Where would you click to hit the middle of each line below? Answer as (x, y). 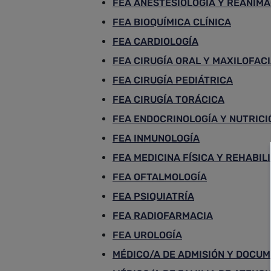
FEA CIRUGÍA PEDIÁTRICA (173, 80)
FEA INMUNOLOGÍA (156, 138)
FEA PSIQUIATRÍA (153, 196)
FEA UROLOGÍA (147, 235)
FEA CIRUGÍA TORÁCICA (168, 100)
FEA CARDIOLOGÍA (155, 41)
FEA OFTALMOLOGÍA (160, 177)
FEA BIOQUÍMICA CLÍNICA (172, 22)
